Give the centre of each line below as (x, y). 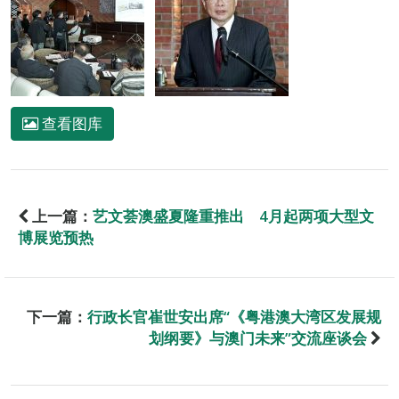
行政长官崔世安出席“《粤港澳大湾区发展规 (234, 316)
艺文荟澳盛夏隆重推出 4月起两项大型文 (233, 216)
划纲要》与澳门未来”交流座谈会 (258, 338)
